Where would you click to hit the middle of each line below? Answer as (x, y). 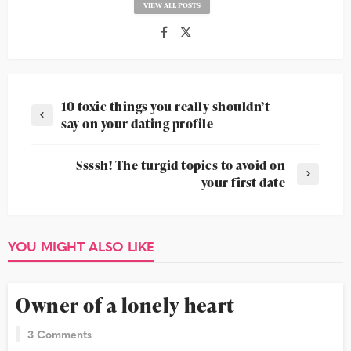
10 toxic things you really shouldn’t (165, 107)
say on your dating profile (137, 124)
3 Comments (60, 333)
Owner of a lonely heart (125, 305)
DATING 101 (47, 268)
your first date (243, 183)
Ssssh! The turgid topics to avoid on (181, 166)
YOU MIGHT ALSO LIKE (81, 246)
